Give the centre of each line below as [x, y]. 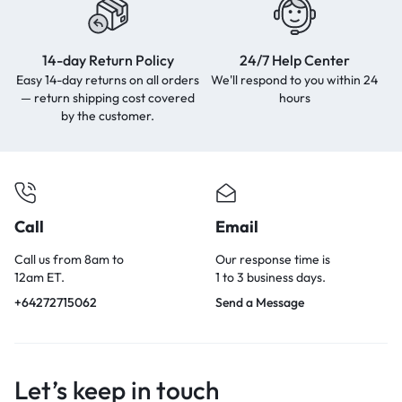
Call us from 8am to [69, 259]
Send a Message [260, 302]
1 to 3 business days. [271, 277]
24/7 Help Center [294, 60]
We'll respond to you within [286, 79]
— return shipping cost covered [108, 97]
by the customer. [108, 115]
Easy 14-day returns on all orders [108, 79]
